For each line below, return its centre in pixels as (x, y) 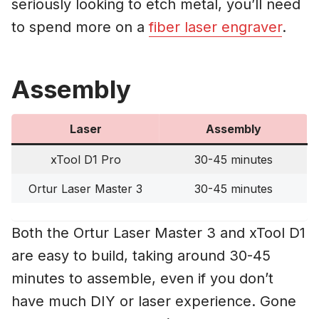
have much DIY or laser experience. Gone (154, 302)
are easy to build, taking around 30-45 (141, 256)
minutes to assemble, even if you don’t (142, 279)
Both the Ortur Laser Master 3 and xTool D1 (158, 233)
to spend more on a (80, 27)
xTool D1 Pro (85, 160)
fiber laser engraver (215, 27)
